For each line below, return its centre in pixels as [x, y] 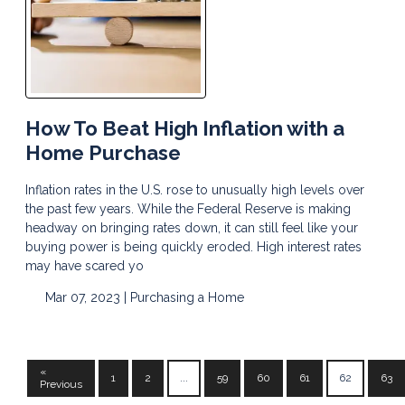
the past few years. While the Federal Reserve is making [188, 208]
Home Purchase [103, 152]
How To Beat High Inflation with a [185, 128]
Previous [61, 385]
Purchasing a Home [187, 297]
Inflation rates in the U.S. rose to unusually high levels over [195, 189]
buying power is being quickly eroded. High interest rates [193, 246]
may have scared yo [85, 265]
